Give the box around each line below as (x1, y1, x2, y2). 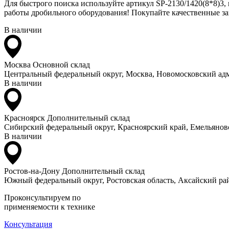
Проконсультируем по (4, 193, 81, 202)
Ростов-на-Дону (4, 166, 60, 175)
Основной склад (33, 60, 90, 69)
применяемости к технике (4, 202, 95, 211)
